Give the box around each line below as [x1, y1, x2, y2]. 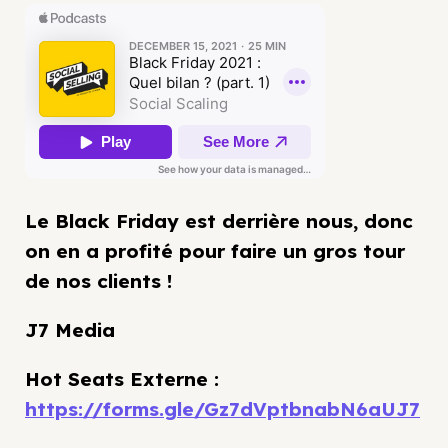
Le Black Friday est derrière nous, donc [25, 209, 413, 234]
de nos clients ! [25, 269, 172, 294]
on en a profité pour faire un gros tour [25, 239, 405, 264]
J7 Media [25, 318, 115, 343]
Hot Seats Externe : [25, 367, 219, 392]
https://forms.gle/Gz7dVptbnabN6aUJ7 [25, 397, 420, 422]
